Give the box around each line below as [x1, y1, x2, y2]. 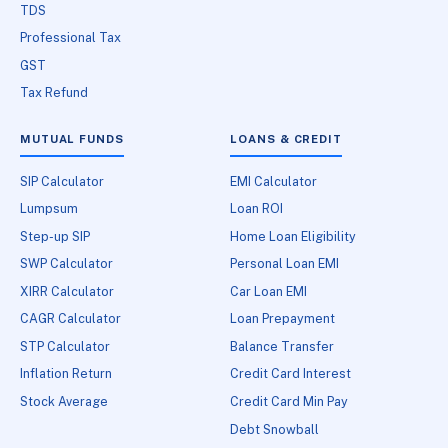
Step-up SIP [20, 228, 90, 244]
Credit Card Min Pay [230, 393, 349, 409]
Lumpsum [20, 201, 78, 217]
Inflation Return [20, 366, 112, 382]
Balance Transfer [230, 338, 335, 354]
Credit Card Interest [230, 366, 352, 382]
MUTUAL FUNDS [20, 132, 124, 147]
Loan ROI [230, 201, 284, 217]
